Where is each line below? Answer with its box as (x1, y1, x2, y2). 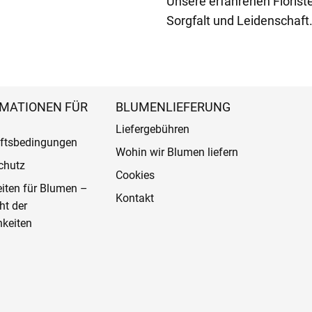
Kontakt (115, 191, 154, 205)
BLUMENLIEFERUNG (115, 99, 231, 114)
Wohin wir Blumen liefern (115, 145, 238, 159)
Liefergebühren (115, 122, 189, 136)
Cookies (115, 168, 155, 182)
